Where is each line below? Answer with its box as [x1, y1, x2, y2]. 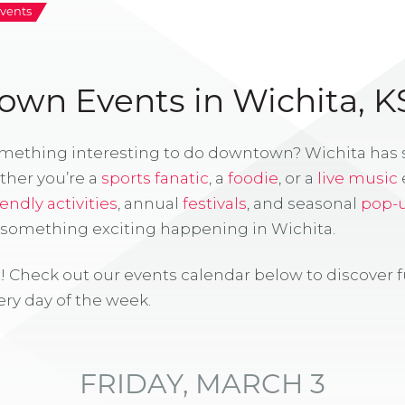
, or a [278, 169, 317, 188]
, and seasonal [247, 194, 361, 213]
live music [317, 169, 398, 188]
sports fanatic [101, 169, 209, 188]
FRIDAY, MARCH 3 [79, 372, 325, 401]
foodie [228, 169, 278, 188]
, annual [118, 194, 183, 213]
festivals [183, 194, 247, 213]
